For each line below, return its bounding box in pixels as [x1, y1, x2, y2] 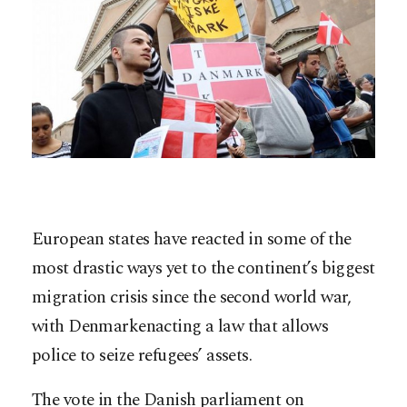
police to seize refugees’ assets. [32, 342, 253, 369]
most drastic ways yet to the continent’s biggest [32, 254, 375, 282]
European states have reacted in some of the [32, 225, 352, 253]
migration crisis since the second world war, [32, 283, 352, 311]
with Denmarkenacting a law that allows [32, 313, 329, 340]
